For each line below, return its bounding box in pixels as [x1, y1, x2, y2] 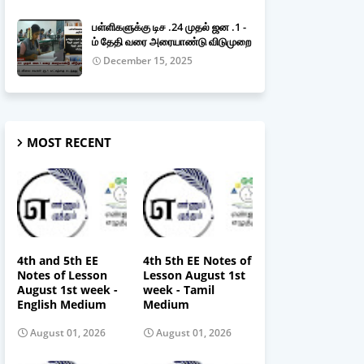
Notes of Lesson [17, 266, 107, 283]
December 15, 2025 [103, 54, 193, 67]
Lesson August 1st [143, 266, 245, 283]
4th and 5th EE [17, 252, 98, 268]
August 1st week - [17, 281, 118, 297]
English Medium [17, 296, 106, 312]
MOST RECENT [27, 134, 111, 150]
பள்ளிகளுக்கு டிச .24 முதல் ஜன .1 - [92, 19, 246, 34]
